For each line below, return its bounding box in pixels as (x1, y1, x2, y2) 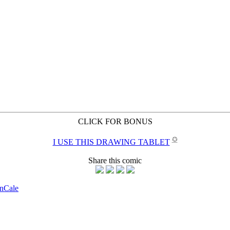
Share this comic (88, 156, 142, 165)
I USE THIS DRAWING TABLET (52, 138, 170, 147)
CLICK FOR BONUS (78, 117, 152, 126)
